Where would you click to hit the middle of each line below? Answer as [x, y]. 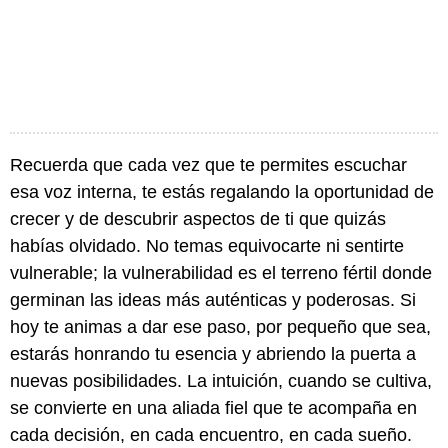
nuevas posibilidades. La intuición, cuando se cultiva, [221, 381]
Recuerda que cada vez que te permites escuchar [208, 165]
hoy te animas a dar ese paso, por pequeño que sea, [220, 327]
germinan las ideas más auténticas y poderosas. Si [213, 300]
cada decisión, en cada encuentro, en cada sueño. [211, 435]
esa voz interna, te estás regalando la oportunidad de [222, 192]
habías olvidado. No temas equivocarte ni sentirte [207, 246]
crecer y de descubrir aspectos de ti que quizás [198, 219]
